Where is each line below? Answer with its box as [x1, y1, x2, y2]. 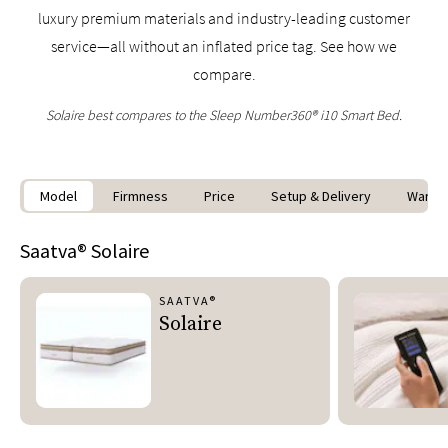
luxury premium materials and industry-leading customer [38, 8, 410, 28]
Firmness [113, 187, 168, 205]
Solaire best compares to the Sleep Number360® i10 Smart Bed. [46, 106, 402, 124]
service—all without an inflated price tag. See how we [51, 36, 397, 56]
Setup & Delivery [271, 187, 371, 205]
